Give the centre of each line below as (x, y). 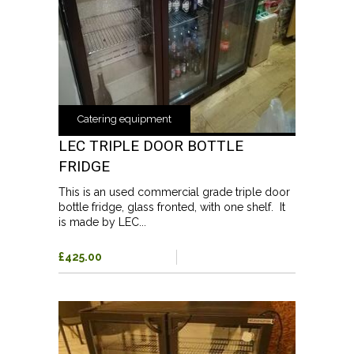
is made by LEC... (102, 222)
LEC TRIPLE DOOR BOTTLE (151, 145)
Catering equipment (124, 119)
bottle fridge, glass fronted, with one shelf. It (172, 207)
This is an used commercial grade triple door (174, 192)
